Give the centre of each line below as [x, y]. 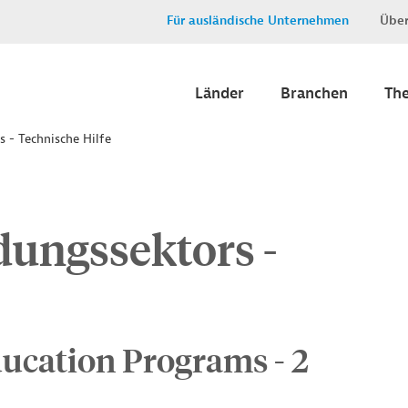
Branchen [314, 93]
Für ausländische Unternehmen [258, 20]
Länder [219, 93]
